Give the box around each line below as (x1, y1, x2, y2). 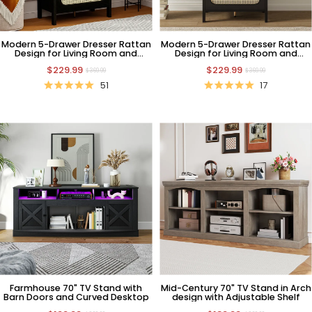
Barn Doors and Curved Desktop (3, 290, 149, 303)
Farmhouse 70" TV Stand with (10, 281, 143, 294)
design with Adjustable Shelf (171, 290, 300, 303)
